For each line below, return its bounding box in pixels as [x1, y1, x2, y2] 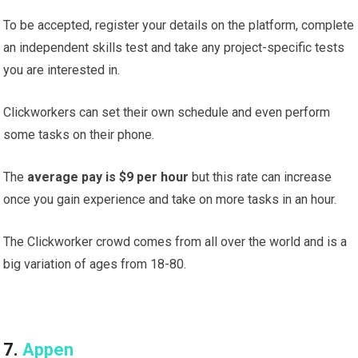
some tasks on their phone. [3, 127, 155, 143]
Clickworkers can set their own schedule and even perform [3, 105, 331, 121]
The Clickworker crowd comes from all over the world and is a [3, 234, 348, 250]
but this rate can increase [189, 169, 332, 185]
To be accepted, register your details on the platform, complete [3, 18, 355, 34]
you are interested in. [3, 62, 121, 78]
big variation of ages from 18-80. [3, 257, 187, 272]
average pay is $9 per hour [27, 169, 189, 185]
